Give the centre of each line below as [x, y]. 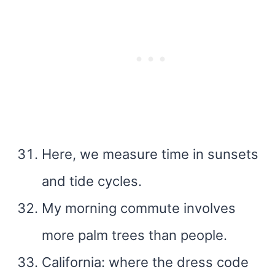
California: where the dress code [145, 262]
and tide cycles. [92, 181]
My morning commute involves [139, 208]
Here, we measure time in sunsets [150, 154]
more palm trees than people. [134, 235]
